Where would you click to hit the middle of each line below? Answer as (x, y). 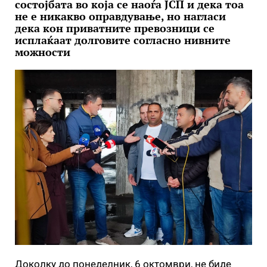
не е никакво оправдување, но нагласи (120, 16)
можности (43, 52)
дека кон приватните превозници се (115, 28)
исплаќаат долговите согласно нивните (123, 40)
